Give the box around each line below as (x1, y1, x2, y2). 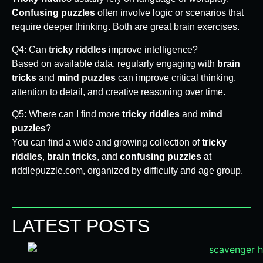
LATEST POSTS (12, 215, 150, 237)
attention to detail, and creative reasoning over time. (12, 86, 225, 97)
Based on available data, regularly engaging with (12, 58, 217, 69)
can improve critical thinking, (116, 72, 236, 83)
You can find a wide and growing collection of (12, 137, 202, 148)
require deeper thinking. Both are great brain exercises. (12, 22, 240, 32)
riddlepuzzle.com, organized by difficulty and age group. (12, 166, 243, 176)
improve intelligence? (106, 44, 198, 55)
